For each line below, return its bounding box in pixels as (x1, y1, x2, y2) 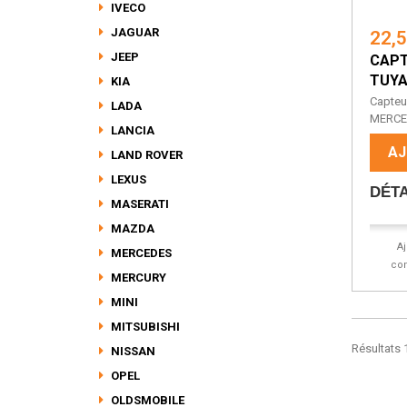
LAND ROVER (108, 148, 183, 162)
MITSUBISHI (108, 320, 180, 333)
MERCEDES (108, 246, 172, 260)
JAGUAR (108, 25, 159, 39)
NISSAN (108, 344, 155, 358)
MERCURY (108, 271, 166, 284)
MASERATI (108, 197, 169, 211)
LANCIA (108, 124, 154, 137)
